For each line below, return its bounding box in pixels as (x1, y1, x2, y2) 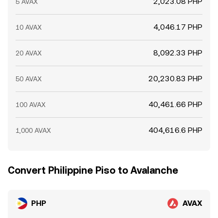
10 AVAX (16, 23, 42, 31)
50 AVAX (16, 75, 42, 83)
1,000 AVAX (16, 127, 51, 134)
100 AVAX (16, 101, 46, 109)
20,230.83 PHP (148, 74, 202, 83)
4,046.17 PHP (153, 22, 202, 32)
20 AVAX (16, 49, 42, 57)
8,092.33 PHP (153, 48, 202, 57)
